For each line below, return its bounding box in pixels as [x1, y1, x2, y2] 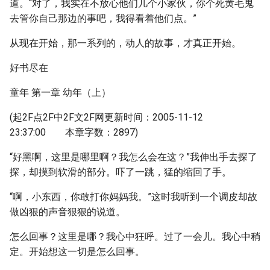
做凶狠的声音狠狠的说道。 [10, 206, 125, 218]
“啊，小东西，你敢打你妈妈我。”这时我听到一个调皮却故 [10, 191, 257, 202]
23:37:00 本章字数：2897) [10, 127, 138, 138]
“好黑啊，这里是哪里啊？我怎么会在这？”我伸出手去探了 [10, 151, 257, 163]
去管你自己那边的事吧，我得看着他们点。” [10, 13, 196, 24]
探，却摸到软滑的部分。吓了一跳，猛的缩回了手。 [10, 166, 231, 178]
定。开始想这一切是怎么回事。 [10, 246, 145, 257]
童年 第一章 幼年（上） [10, 87, 111, 98]
